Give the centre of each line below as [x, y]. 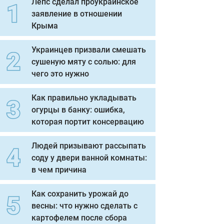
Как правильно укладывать [84, 98]
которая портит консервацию [88, 122]
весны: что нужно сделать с [84, 206]
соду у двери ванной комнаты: [89, 158]
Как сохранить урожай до [80, 194]
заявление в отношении [77, 14]
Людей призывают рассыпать [89, 146]
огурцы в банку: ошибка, [78, 110]
